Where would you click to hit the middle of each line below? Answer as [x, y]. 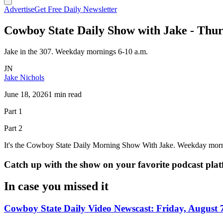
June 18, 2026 [26, 94]
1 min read [65, 94]
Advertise [19, 9]
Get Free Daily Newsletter [76, 9]
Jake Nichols [24, 77]
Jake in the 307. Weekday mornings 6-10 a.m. [76, 51]
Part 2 [13, 128]
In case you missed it [56, 186]
